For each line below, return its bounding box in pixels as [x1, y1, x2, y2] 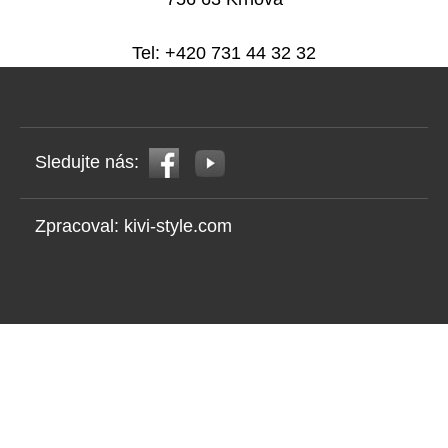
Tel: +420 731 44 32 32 [132, 43, 316, 63]
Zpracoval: [35, 216, 124, 236]
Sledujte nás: [35, 151, 144, 172]
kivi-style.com [124, 216, 232, 236]
